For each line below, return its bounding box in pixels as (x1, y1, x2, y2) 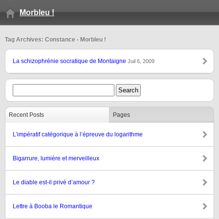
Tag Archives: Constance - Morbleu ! (5, 36, 106, 43)
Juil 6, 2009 (128, 58, 154, 64)
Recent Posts (9, 111, 44, 118)
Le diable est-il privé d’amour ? (13, 179, 95, 186)
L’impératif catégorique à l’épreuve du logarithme (13, 131, 143, 138)
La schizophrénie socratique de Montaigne (13, 58, 128, 65)
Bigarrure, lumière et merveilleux (13, 155, 99, 162)
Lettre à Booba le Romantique (13, 203, 92, 210)
